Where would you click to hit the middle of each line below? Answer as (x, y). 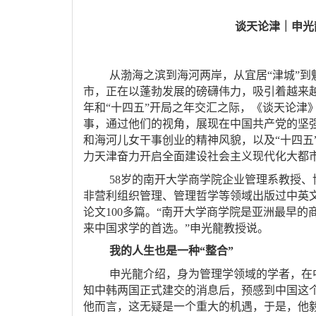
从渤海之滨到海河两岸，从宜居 (188, 75)
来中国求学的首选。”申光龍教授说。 (176, 229)
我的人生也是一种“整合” (171, 251)
